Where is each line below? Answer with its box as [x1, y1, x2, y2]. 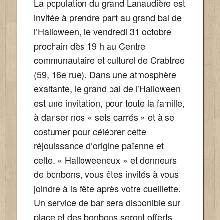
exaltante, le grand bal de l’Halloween [33, 82, 181, 95]
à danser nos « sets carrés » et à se [33, 110, 174, 123]
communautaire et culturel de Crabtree [33, 53, 185, 66]
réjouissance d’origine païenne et [33, 138, 164, 152]
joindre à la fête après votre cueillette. [33, 181, 181, 194]
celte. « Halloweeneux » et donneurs [33, 153, 177, 166]
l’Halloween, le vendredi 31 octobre [33, 25, 171, 38]
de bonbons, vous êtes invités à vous [33, 167, 179, 180]
